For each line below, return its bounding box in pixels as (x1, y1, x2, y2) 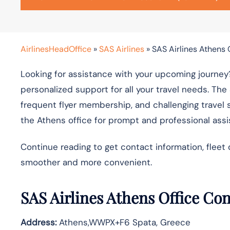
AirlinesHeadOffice (21, 43, 91, 54)
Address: (21, 216, 56, 228)
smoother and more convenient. (21, 156, 152, 168)
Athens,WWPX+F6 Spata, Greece (56, 216, 190, 228)
